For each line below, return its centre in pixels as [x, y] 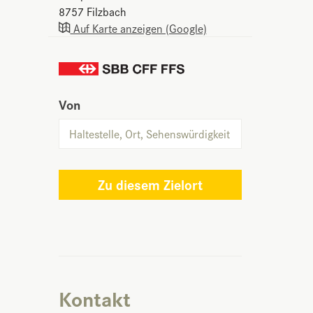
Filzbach [106, 12]
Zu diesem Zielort [150, 184]
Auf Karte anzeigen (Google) [138, 28]
